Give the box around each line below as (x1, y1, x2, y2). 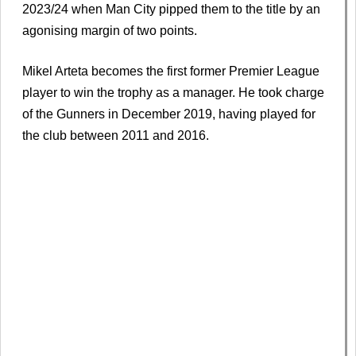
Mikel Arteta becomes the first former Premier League (22, 64, 319, 79)
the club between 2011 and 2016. (22, 129, 209, 143)
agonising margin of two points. (22, 24, 197, 38)
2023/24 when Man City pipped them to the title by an (22, 2, 320, 17)
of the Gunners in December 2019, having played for (22, 107, 315, 122)
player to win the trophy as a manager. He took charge (22, 86, 324, 100)
